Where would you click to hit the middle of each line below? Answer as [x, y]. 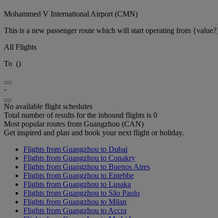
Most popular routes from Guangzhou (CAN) [74, 124]
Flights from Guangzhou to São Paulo [82, 193]
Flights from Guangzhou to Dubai [75, 149]
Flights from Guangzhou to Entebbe [79, 175]
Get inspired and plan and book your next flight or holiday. [94, 132]
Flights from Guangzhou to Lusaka [77, 184]
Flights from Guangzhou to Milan [75, 201]
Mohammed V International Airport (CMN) [71, 14]
